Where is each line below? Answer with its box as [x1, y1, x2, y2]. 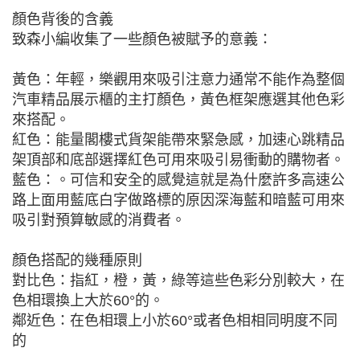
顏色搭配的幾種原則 [12, 252, 142, 268]
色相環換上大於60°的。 [12, 292, 164, 309]
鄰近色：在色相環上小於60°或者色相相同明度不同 [12, 313, 337, 329]
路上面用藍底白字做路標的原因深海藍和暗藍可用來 [12, 192, 345, 208]
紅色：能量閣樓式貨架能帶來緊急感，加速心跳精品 [12, 132, 345, 148]
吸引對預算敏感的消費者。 [12, 212, 186, 228]
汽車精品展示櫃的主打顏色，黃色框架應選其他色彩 [12, 92, 345, 108]
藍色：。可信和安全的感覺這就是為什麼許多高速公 [12, 172, 345, 188]
